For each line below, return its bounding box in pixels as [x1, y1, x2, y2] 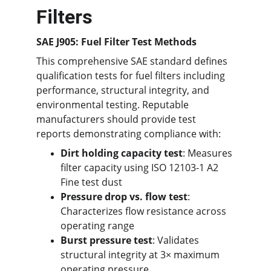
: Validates [152, 233, 201, 247]
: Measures [183, 146, 235, 160]
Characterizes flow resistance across [60, 204, 229, 218]
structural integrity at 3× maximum [60, 248, 222, 261]
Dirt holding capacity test [60, 146, 183, 160]
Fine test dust [60, 175, 122, 189]
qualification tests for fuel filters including [36, 69, 227, 82]
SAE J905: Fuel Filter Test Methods [36, 35, 197, 48]
